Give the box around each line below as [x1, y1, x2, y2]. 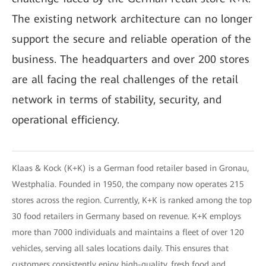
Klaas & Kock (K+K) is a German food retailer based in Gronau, [12, 163, 249, 173]
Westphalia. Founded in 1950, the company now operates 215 [12, 179, 244, 189]
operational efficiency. [12, 113, 119, 126]
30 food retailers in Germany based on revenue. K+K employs [12, 211, 241, 221]
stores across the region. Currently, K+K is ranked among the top [12, 195, 252, 205]
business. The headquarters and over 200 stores [12, 53, 249, 65]
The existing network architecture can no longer [12, 12, 252, 25]
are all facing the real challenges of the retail [12, 73, 238, 85]
